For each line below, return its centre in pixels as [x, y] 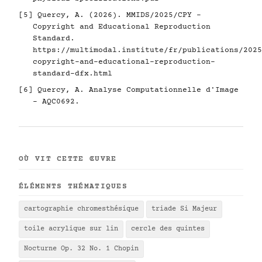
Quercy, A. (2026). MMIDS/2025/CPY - [117, 15]
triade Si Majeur [184, 209]
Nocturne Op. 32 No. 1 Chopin [81, 249]
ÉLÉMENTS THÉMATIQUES [73, 187]
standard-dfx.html [73, 74]
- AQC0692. [56, 102]
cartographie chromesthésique [81, 209]
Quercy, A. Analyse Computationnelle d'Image [136, 90]
